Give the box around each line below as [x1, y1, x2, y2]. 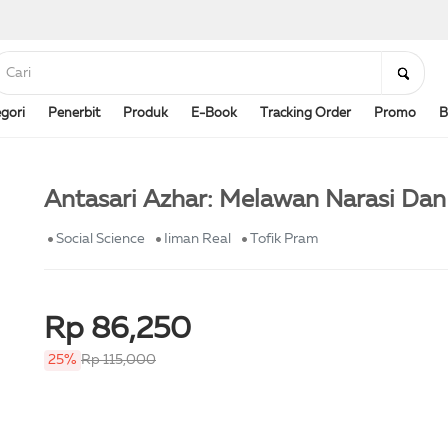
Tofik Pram [250, 232, 318, 246]
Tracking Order [260, 107, 351, 120]
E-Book [191, 107, 237, 120]
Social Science [56, 232, 145, 246]
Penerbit [48, 107, 100, 120]
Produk [123, 107, 168, 120]
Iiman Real [164, 232, 231, 246]
